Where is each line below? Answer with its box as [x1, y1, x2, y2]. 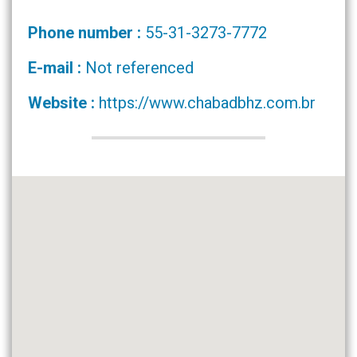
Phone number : [28, 23, 145, 42]
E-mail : [28, 58, 85, 77]
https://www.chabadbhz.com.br [99, 93, 316, 112]
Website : [28, 93, 99, 112]
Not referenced [85, 58, 194, 77]
